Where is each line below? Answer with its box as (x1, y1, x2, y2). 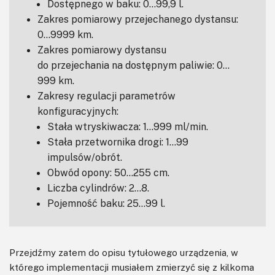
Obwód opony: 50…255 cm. (47, 166, 169, 179)
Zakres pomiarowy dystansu (37, 43, 166, 56)
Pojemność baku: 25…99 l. (47, 196, 165, 209)
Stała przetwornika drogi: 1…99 (47, 135, 188, 148)
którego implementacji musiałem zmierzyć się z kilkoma (9, 261, 254, 273)
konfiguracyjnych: (37, 104, 118, 117)
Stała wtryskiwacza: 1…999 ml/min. (47, 120, 208, 133)
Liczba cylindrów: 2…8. (47, 181, 149, 194)
